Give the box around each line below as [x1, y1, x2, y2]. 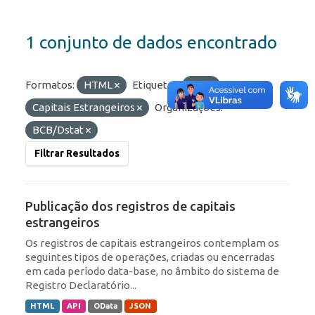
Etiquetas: [132, 79, 180, 91]
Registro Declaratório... [25, 279, 136, 292]
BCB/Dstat [32, 124, 86, 136]
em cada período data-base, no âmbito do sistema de [25, 265, 279, 278]
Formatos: [25, 79, 75, 91]
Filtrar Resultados [34, 148, 120, 160]
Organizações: [155, 101, 223, 114]
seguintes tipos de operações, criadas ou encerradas [25, 251, 275, 264]
